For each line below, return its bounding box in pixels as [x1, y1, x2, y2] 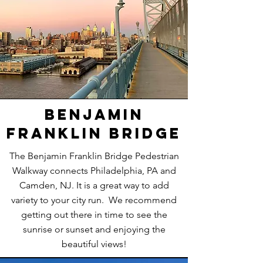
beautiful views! [61, 238, 127, 249]
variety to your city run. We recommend [11, 194, 177, 205]
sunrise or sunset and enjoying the [22, 224, 166, 235]
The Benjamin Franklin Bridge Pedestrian [9, 150, 179, 161]
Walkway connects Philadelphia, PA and [12, 165, 176, 176]
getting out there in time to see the [21, 209, 167, 220]
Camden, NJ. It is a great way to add [19, 180, 169, 191]
